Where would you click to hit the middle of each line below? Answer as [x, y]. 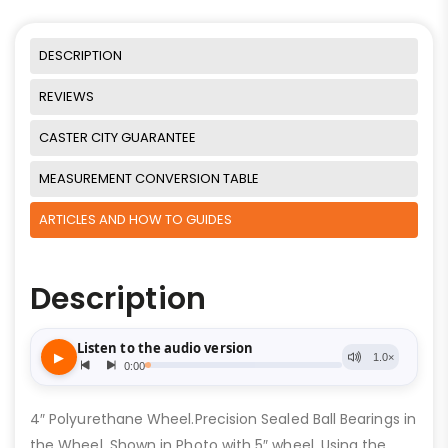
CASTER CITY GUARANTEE [117, 138]
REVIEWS [66, 97]
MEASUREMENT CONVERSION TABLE [149, 179]
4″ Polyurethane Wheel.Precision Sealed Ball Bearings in [223, 419]
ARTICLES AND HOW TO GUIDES [135, 220]
